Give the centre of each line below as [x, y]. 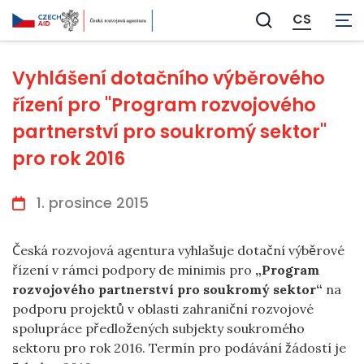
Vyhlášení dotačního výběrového [169, 78]
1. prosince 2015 [93, 203]
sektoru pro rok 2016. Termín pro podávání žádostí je [179, 348]
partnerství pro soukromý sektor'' [169, 132]
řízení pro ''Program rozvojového [164, 105]
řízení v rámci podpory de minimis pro [134, 270]
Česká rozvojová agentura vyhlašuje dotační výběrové [178, 250]
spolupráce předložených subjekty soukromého [158, 328]
